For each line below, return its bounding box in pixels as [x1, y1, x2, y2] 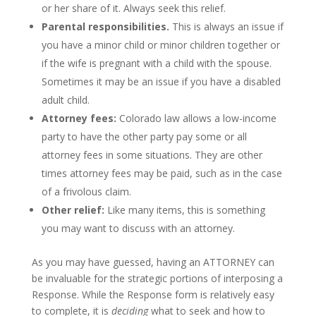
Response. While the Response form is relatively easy [31, 287, 274, 301]
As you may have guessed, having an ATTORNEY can [31, 255, 274, 269]
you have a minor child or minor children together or [41, 37, 280, 51]
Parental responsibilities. [41, 19, 169, 33]
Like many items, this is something [104, 202, 265, 217]
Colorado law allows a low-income [116, 111, 276, 125]
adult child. [41, 92, 90, 107]
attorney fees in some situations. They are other [41, 147, 262, 162]
